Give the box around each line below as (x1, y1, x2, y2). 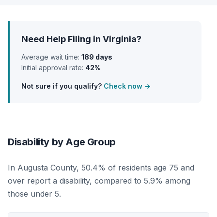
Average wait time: (21, 52, 81, 61)
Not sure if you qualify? (21, 81, 104, 90)
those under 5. (8, 188, 61, 199)
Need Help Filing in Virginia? (21, 33, 141, 44)
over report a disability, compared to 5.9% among (8, 175, 190, 186)
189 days (81, 52, 112, 61)
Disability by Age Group (8, 136, 116, 148)
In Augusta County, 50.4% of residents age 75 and (8, 162, 194, 172)
